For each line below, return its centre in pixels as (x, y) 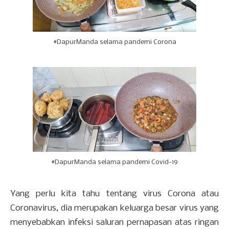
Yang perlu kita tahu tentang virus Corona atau (114, 194)
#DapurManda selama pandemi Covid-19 (114, 163)
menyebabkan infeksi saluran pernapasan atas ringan (114, 223)
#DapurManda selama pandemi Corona (114, 42)
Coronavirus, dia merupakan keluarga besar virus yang (114, 209)
